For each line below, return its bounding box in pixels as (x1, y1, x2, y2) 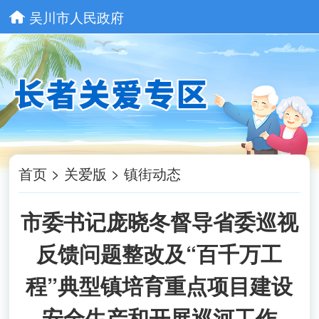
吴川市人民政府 (28, 7, 124, 26)
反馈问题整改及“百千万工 (36, 238, 283, 269)
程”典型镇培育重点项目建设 (26, 270, 293, 301)
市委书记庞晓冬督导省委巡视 (20, 206, 298, 237)
